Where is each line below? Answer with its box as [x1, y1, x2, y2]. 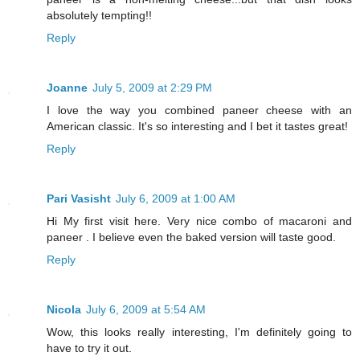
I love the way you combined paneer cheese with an [47, 104, 352, 117]
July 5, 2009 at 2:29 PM [92, 81, 212, 95]
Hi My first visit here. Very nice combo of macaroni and [47, 215, 352, 228]
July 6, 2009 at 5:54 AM [86, 303, 206, 317]
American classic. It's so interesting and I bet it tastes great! [47, 120, 348, 133]
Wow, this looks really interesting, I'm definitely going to [47, 325, 352, 339]
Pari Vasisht [47, 192, 111, 206]
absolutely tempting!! [47, 9, 152, 22]
